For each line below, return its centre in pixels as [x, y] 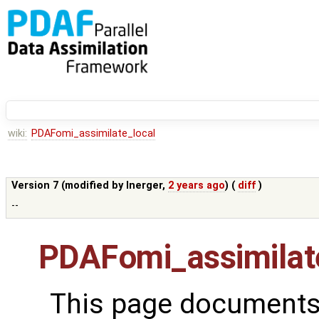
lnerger [145, 186]
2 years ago [197, 186]
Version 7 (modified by [69, 186]
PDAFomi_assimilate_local [93, 134]
